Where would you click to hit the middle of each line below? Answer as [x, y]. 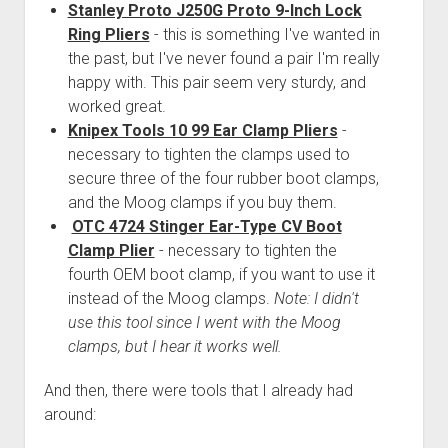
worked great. [116, 106]
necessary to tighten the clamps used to [208, 154]
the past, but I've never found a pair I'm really [223, 58]
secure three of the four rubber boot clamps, [223, 178]
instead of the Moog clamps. [170, 298]
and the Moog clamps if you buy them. [202, 202]
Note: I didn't [316, 298]
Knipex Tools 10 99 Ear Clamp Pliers [202, 130]
